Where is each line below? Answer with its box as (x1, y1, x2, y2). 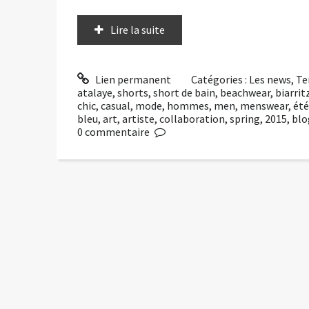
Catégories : (191, 72, 250, 86)
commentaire (85, 124, 150, 139)
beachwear (220, 85, 270, 99)
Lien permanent (92, 72, 171, 86)
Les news (249, 72, 292, 86)
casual (101, 98, 130, 112)
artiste (122, 111, 154, 126)
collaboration (159, 111, 225, 126)
